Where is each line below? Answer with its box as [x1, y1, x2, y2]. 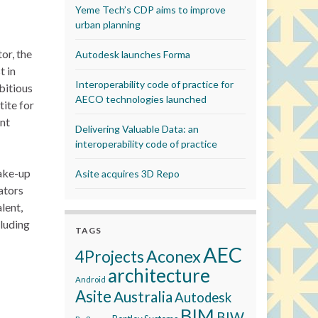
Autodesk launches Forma [75, 48, 190, 60]
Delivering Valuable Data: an [75, 123, 199, 135]
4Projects [75, 247, 144, 266]
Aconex [146, 246, 201, 266]
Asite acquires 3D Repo [75, 168, 180, 180]
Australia [114, 287, 172, 305]
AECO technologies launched [75, 93, 207, 105]
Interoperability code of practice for [75, 78, 234, 90]
